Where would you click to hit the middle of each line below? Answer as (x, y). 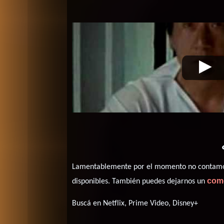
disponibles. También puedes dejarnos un (140, 181)
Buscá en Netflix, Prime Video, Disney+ (135, 203)
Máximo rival (130, 68)
